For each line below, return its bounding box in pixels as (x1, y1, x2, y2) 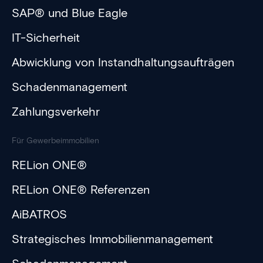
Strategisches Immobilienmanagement (12, 232, 213, 247)
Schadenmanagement (12, 80, 127, 95)
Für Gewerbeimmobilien (12, 136, 99, 146)
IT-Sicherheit (12, 31, 80, 45)
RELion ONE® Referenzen (12, 183, 150, 197)
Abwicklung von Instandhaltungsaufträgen (12, 55, 234, 70)
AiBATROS (12, 207, 67, 222)
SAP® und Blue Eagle (12, 6, 127, 21)
